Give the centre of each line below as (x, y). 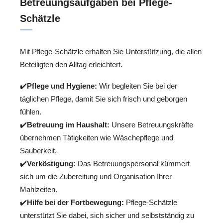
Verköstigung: (51, 163)
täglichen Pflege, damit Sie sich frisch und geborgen (104, 99)
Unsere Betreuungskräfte (151, 124)
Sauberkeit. (38, 150)
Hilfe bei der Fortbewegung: (75, 202)
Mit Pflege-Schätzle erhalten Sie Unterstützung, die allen (111, 52)
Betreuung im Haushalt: (68, 124)
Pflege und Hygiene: (62, 86)
